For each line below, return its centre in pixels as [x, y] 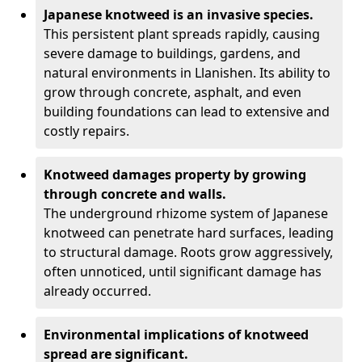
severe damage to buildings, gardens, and [172, 53]
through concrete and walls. [135, 194]
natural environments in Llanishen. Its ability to [187, 73]
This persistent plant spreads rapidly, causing [182, 34]
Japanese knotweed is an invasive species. [179, 15]
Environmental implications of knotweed [176, 335]
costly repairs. [86, 131]
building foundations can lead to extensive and [187, 112]
